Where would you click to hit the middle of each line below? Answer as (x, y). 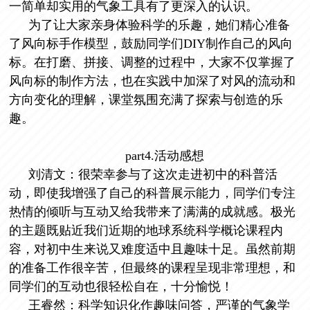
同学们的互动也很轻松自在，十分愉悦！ (121, 286)
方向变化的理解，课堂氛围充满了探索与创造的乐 (146, 99)
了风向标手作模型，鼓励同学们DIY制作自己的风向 (151, 43)
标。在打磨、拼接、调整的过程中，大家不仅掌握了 (153, 62)
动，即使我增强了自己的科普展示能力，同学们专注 (153, 193)
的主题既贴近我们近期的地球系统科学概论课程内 (146, 230)
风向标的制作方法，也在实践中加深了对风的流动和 (153, 81)
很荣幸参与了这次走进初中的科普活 (178, 174)
